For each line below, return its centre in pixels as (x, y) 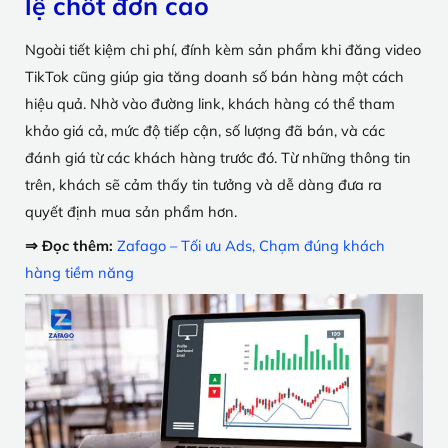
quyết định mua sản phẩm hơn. (131, 211)
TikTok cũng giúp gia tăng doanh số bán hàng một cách (214, 76)
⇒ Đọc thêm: (71, 246)
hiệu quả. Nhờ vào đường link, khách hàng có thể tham (210, 103)
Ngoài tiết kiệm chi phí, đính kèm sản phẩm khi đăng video (223, 49)
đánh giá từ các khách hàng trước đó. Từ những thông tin (218, 157)
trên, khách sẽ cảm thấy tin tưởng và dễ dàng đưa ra (203, 184)
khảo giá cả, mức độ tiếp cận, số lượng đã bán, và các (205, 130)
